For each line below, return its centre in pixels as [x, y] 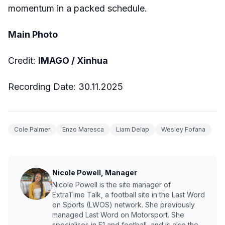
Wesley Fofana [183, 129]
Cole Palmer [32, 129]
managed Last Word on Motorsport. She [118, 214]
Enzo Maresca [83, 129]
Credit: [23, 60]
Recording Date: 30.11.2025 [66, 86]
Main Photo [33, 34]
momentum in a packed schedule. [78, 8]
